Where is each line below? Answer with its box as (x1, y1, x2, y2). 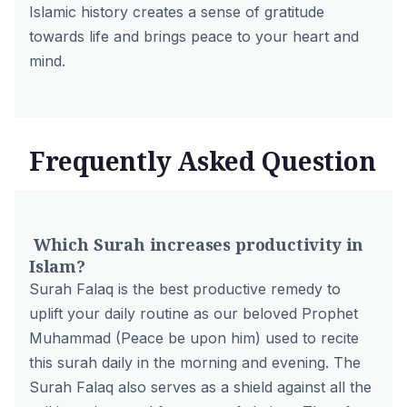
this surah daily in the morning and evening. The (29, 353, 361, 372)
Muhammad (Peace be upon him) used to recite (29, 329, 359, 347)
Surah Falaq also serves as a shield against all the (29, 378, 372, 396)
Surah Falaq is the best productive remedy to (29, 280, 341, 298)
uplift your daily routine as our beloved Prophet (29, 304, 358, 323)
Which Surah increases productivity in (29, 233, 364, 255)
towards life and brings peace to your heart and (29, 27, 359, 45)
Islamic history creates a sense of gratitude (29, 3, 324, 21)
